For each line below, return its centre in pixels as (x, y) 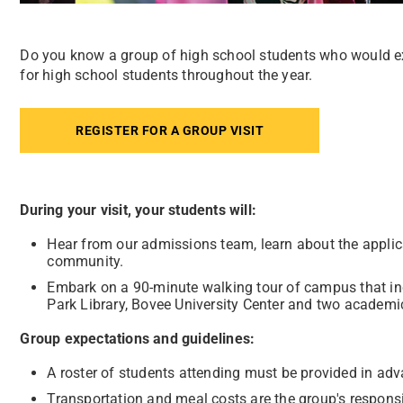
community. (85, 262)
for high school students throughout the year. (168, 76)
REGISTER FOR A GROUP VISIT (170, 131)
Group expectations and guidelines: (138, 339)
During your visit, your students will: (138, 210)
